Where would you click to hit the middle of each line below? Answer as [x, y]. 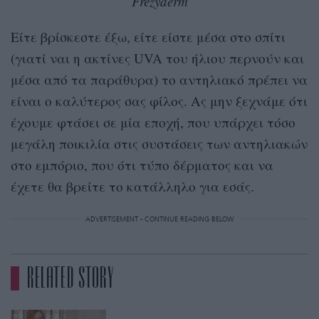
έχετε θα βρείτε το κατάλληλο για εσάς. [132, 187]
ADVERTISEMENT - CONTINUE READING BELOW [159, 220]
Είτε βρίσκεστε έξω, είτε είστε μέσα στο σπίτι [148, 37]
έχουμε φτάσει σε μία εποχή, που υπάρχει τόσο [153, 122]
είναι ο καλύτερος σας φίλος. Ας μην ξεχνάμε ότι [159, 101]
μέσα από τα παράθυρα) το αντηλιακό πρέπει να [159, 80]
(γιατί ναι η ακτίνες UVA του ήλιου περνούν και [157, 58]
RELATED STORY [70, 279]
